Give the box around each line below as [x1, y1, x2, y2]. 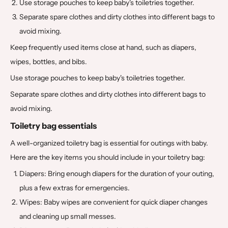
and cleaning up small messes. [19, 211, 116, 221]
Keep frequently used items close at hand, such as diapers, [10, 42, 196, 52]
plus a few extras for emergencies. [19, 183, 130, 192]
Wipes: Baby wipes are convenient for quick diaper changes [19, 197, 208, 207]
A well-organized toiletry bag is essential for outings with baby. [10, 138, 208, 148]
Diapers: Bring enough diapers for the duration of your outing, [19, 168, 214, 178]
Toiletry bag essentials [10, 120, 97, 131]
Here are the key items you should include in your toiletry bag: [10, 152, 205, 162]
